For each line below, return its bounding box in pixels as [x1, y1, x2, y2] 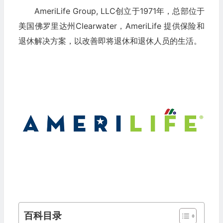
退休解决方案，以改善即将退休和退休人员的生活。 [18, 35, 202, 46]
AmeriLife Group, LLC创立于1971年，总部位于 [34, 5, 205, 16]
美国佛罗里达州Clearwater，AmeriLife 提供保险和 [18, 20, 205, 31]
